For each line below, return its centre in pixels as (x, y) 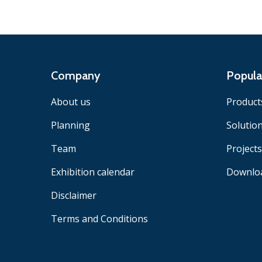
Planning (70, 125)
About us (71, 101)
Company (76, 75)
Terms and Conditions (99, 218)
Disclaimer (74, 195)
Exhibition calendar (93, 172)
